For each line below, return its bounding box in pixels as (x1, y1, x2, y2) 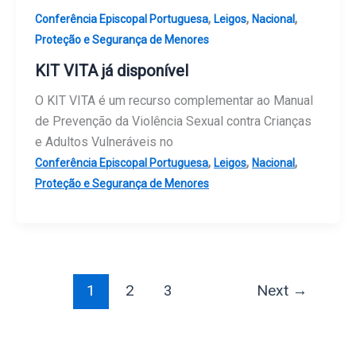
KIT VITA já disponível (35, 60, 188, 80)
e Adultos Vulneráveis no (35, 133, 173, 149)
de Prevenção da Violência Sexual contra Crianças (35, 113, 311, 129)
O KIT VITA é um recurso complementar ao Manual (35, 92, 313, 108)
